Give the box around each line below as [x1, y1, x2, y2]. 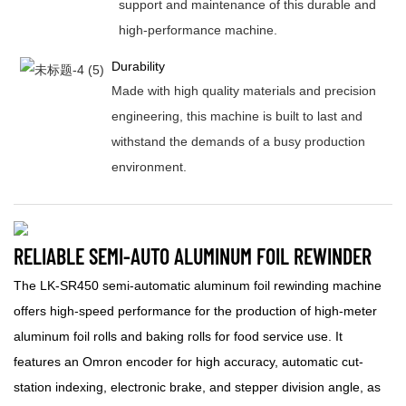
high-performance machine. [118, 23, 277, 38]
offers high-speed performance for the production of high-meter [14, 304, 377, 319]
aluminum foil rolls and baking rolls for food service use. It [14, 329, 343, 344]
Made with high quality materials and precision [111, 82, 376, 98]
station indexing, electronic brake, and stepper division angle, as [14, 380, 381, 395]
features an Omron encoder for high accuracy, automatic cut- [14, 354, 363, 370]
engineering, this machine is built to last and [111, 108, 362, 123]
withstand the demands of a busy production [111, 133, 365, 149]
